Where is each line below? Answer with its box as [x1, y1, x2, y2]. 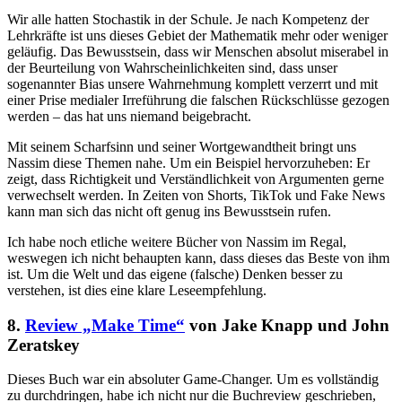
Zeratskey [7, 335, 80, 354]
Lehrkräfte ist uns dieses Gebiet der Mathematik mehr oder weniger [7, 27, 388, 43]
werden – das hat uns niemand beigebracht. [7, 108, 251, 124]
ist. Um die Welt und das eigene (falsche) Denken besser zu [7, 266, 343, 282]
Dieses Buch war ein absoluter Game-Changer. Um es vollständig [7, 371, 379, 388]
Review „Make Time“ [25, 315, 185, 335]
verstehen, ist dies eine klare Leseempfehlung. [7, 282, 267, 298]
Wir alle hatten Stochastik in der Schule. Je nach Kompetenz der [7, 11, 369, 27]
